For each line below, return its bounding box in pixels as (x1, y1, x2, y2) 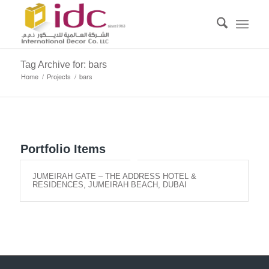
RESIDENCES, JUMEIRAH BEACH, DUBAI (32, 180, 187, 189)
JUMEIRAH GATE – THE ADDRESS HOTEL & (32, 172, 196, 181)
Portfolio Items (20, 142, 106, 156)
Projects (46, 71, 71, 81)
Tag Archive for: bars (20, 59, 107, 70)
